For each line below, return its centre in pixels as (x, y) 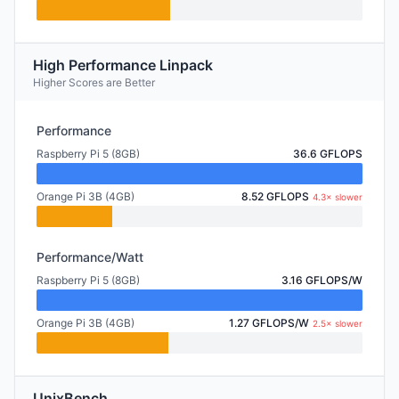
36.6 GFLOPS (328, 154)
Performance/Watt (90, 257)
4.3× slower (338, 197)
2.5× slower (338, 323)
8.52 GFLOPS (275, 196)
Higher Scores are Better (94, 82)
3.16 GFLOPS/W (322, 280)
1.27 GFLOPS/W (269, 323)
